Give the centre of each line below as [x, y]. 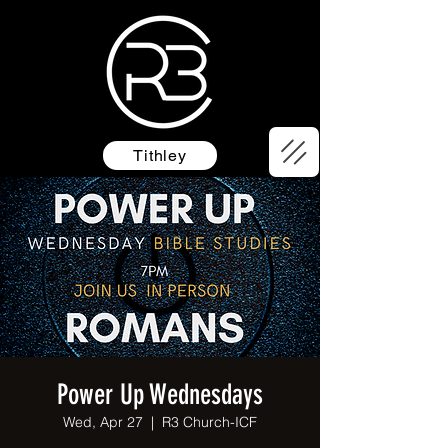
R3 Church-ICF [209, 422]
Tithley [160, 155]
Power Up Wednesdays [160, 394]
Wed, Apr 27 [103, 422]
